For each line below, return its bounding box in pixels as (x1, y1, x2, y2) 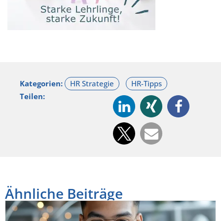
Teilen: (20, 91, 45, 102)
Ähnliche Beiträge (5, 184, 123, 203)
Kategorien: (20, 78, 65, 89)
